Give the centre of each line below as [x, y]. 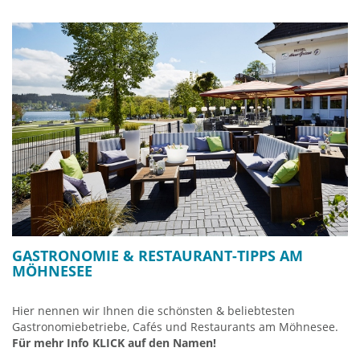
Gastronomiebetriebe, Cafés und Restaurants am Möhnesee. [175, 327]
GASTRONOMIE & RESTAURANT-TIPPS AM [157, 256]
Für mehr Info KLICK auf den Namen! [114, 343]
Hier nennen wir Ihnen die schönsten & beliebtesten [153, 311]
